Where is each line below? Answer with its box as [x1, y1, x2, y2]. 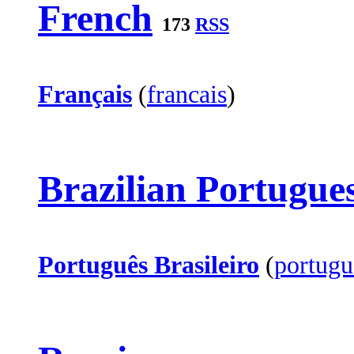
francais [147, 80, 227, 109]
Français [38, 80, 132, 109]
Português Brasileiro [38, 250, 259, 279]
